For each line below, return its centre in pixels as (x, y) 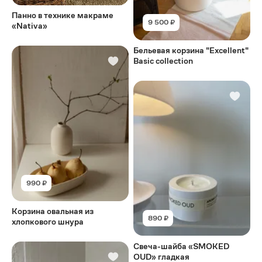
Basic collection (163, 61)
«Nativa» (30, 26)
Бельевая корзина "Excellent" (191, 51)
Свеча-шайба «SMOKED (182, 246)
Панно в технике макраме (63, 15)
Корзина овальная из (53, 211)
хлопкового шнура (48, 221)
